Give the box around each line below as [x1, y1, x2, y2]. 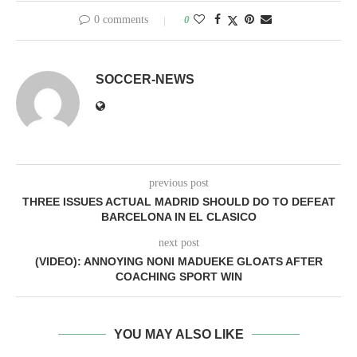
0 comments [94, 14, 148, 25]
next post [158, 237, 199, 249]
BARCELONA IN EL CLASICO [100, 210, 257, 223]
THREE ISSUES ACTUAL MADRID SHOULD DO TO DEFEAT [22, 195, 335, 208]
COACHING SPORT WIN [115, 270, 242, 283]
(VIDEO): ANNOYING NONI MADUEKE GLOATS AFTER [34, 255, 323, 268]
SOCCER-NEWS [96, 73, 194, 86]
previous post [148, 177, 209, 189]
